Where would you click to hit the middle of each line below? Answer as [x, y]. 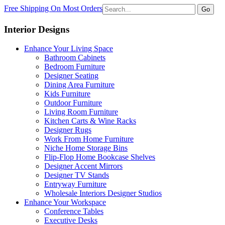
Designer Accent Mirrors [83, 166]
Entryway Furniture [75, 184]
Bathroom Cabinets [75, 58]
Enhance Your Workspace [65, 202]
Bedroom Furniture [75, 67]
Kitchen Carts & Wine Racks [90, 121]
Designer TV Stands [77, 175]
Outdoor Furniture [73, 103]
